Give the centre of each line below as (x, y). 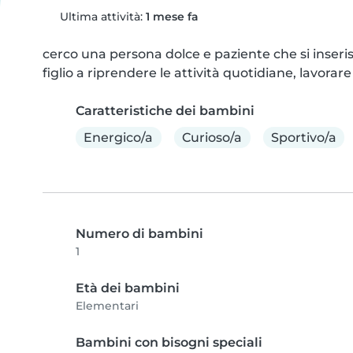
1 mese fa (172, 17)
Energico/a (119, 137)
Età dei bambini (128, 288)
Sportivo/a (303, 137)
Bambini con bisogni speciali (169, 343)
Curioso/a (212, 137)
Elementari (107, 306)
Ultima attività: (101, 17)
